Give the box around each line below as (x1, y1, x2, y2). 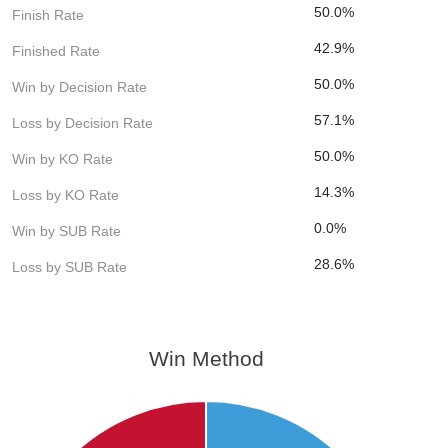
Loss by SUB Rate (12, 258, 127, 275)
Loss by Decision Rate (12, 114, 153, 131)
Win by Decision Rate (12, 78, 147, 95)
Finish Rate (12, 6, 84, 23)
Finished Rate (12, 42, 100, 59)
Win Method (148, 346, 264, 370)
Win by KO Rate (12, 150, 113, 167)
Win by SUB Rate (12, 222, 121, 239)
